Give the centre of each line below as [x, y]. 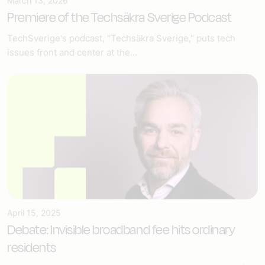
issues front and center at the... [72, 52]
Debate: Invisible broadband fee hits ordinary [121, 230]
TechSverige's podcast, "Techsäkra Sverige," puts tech [121, 38]
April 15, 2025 [34, 212]
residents [32, 248]
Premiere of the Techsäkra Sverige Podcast [119, 17]
